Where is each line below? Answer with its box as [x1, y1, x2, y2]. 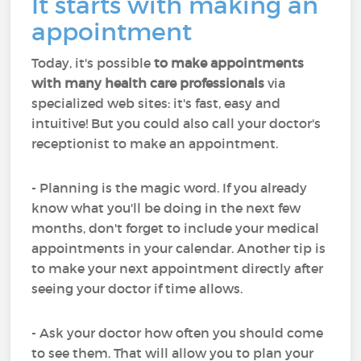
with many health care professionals [31, 75, 268, 91]
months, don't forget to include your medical [31, 220, 320, 236]
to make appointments [154, 55, 305, 71]
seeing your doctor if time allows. [31, 280, 243, 297]
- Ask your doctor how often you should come [31, 325, 324, 341]
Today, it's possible [31, 55, 155, 71]
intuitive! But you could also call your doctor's [31, 115, 322, 131]
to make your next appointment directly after [31, 260, 324, 276]
